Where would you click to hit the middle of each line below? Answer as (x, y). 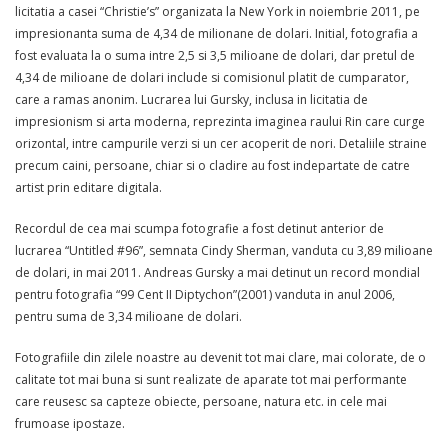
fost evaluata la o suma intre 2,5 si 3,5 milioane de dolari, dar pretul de (215, 55)
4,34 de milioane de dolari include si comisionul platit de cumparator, (212, 77)
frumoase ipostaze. (70, 423)
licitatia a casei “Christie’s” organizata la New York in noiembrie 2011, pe (217, 11)
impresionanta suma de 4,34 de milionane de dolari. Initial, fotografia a (216, 33)
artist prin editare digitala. (88, 187)
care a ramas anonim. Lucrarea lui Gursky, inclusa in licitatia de (191, 99)
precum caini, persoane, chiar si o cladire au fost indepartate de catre (212, 165)
